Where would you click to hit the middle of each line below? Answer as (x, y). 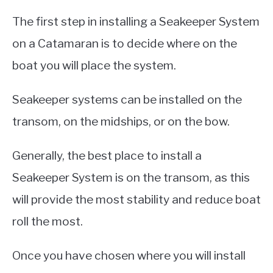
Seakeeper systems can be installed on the (127, 100)
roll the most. (48, 222)
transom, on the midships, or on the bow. (121, 122)
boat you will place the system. (94, 66)
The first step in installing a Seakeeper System (136, 22)
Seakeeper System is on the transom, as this (131, 178)
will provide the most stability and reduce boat (136, 200)
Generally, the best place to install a (107, 156)
